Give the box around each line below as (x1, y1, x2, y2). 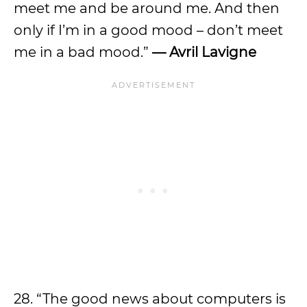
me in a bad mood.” (14, 44, 152, 60)
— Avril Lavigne (152, 44, 256, 60)
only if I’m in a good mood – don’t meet (14, 22, 283, 38)
